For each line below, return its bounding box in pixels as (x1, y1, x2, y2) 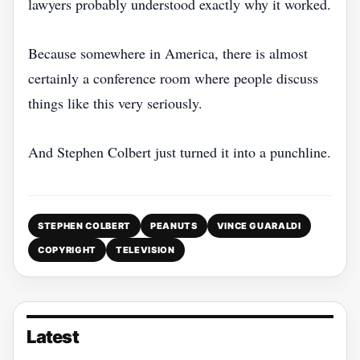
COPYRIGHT (38, 244, 96, 256)
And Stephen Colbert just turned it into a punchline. (28, 142, 331, 162)
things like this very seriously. (28, 93, 202, 112)
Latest (27, 326, 79, 347)
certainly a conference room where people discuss (28, 68, 318, 88)
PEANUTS (149, 220, 198, 231)
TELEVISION (115, 244, 175, 256)
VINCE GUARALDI (216, 220, 301, 231)
